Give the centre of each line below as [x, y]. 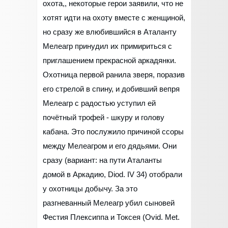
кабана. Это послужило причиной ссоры [113, 132]
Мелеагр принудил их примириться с [107, 46]
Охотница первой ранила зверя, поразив [114, 75]
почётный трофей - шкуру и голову [104, 118]
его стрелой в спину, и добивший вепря [111, 89]
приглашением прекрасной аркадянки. [109, 61]
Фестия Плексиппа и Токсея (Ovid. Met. [111, 217]
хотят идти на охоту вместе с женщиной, [114, 18]
